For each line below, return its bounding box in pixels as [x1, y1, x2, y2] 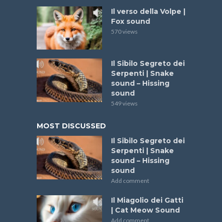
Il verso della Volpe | [111, 6, 185, 16]
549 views [111, 100, 138, 108]
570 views [111, 27, 138, 35]
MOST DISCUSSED [37, 121, 106, 131]
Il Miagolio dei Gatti [111, 196, 183, 205]
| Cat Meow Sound [111, 206, 180, 215]
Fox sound [111, 16, 150, 26]
